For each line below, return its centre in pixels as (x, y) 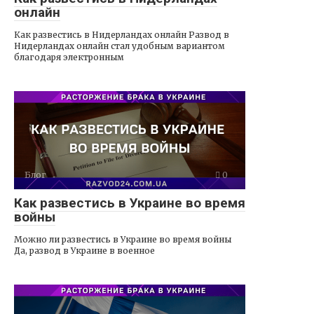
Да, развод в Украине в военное (84, 250)
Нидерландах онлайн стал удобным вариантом (120, 46)
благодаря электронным (69, 57)
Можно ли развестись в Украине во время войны (123, 239)
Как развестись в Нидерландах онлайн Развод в (122, 34)
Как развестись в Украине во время (130, 203)
